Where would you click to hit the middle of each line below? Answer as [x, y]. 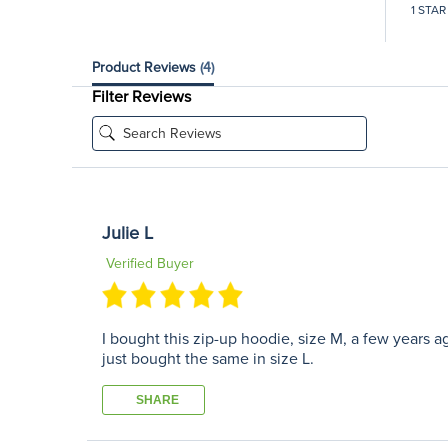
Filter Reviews [141, 96]
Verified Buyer [148, 263]
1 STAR [428, 9]
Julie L [127, 232]
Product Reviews [146, 67]
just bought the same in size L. [208, 358]
